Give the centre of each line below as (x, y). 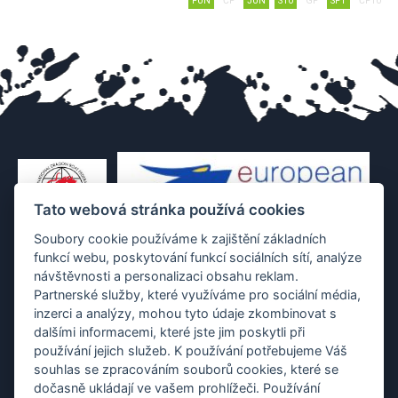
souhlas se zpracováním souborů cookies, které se (187, 369)
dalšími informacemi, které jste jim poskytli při (170, 331)
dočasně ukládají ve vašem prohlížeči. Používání (177, 387)
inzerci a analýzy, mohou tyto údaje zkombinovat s (186, 313)
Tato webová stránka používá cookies (170, 209)
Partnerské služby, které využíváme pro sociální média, (198, 294)
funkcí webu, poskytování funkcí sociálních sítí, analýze (198, 257)
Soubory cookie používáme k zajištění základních (181, 238)
